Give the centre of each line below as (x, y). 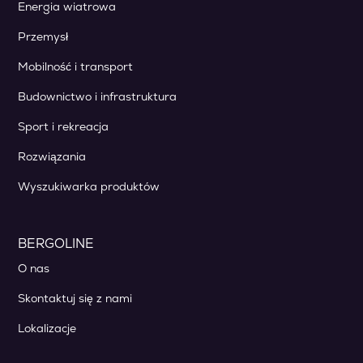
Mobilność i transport (76, 66)
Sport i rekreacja (64, 126)
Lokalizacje (47, 328)
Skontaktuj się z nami (75, 298)
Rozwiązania (52, 156)
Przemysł (43, 36)
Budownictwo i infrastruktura (98, 96)
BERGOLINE (56, 243)
